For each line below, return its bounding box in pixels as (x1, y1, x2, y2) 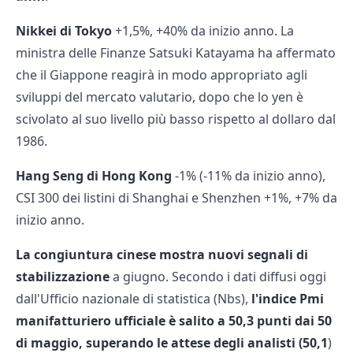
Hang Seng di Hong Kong (16, 167, 172, 185)
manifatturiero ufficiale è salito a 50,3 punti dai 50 (16, 312, 332, 330)
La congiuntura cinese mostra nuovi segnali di (16, 246, 308, 264)
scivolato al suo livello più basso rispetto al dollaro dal (16, 110, 336, 128)
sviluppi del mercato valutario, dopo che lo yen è (16, 88, 303, 106)
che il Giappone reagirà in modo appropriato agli (16, 66, 307, 84)
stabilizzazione (16, 268, 110, 286)
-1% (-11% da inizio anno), (172, 167, 325, 185)
